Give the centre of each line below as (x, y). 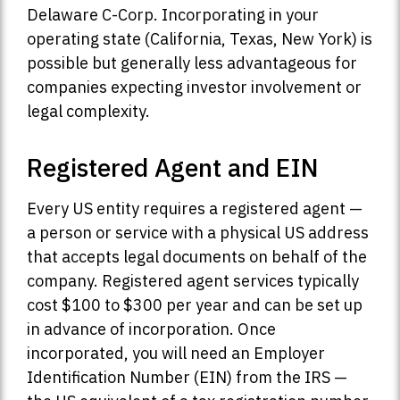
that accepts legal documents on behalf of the (197, 257)
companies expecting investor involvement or (194, 87)
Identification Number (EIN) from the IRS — (187, 378)
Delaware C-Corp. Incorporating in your (173, 15)
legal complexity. (88, 112)
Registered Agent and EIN (173, 168)
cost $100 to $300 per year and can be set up (195, 305)
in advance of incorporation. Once (151, 329)
